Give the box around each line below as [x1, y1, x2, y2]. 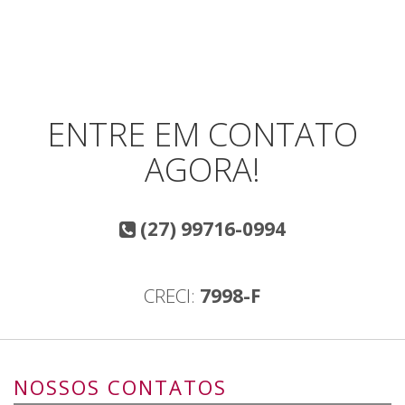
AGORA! [145, 147, 260, 193]
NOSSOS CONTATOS [14, 373, 227, 401]
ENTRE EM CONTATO [47, 112, 358, 157]
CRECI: [144, 283, 200, 309]
